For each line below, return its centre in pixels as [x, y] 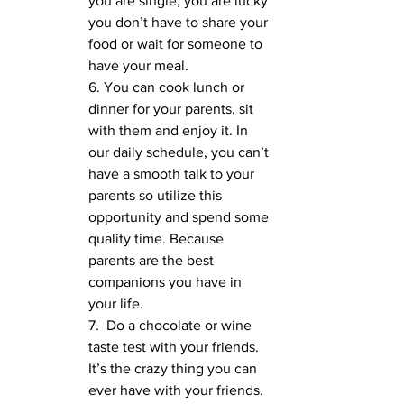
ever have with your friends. [178, 390]
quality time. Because [158, 238]
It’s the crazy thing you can [174, 368]
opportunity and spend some [180, 216]
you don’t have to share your [180, 22]
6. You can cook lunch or [168, 87]
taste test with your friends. [175, 346]
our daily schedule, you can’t [180, 151]
